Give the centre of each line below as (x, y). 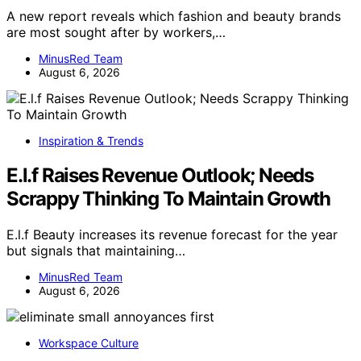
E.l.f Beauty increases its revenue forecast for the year (172, 234)
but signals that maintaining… (96, 250)
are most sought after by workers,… (116, 32)
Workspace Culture (89, 342)
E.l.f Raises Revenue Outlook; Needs (160, 175)
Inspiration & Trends (91, 140)
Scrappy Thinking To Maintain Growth (168, 198)
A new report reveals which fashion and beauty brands (174, 16)
